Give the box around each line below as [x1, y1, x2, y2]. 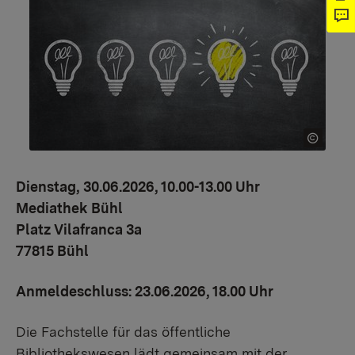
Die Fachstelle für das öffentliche [16, 323, 231, 340]
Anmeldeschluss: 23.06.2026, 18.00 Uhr [16, 283, 273, 300]
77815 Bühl [16, 242, 89, 259]
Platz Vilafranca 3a [16, 221, 142, 238]
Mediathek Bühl [16, 200, 123, 216]
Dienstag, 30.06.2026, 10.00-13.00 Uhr [16, 178, 260, 195]
